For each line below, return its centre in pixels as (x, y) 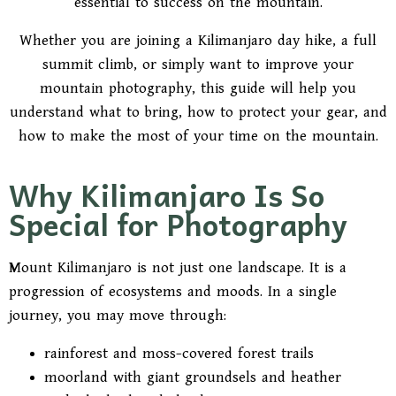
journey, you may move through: (118, 316)
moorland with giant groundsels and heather (193, 377)
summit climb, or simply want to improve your (198, 65)
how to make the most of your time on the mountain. (198, 136)
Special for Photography (178, 224)
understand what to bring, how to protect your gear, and (198, 112)
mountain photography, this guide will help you (198, 88)
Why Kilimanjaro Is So (167, 194)
